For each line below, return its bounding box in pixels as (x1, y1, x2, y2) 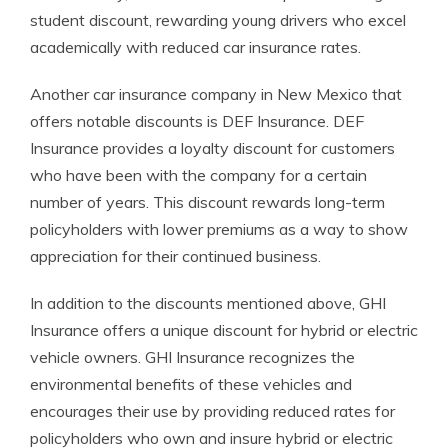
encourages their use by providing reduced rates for (30, 401, 395, 421)
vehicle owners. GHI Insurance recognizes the (30, 347, 355, 367)
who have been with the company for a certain (30, 165, 367, 185)
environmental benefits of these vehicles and (30, 374, 352, 394)
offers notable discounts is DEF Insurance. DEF (30, 111, 364, 131)
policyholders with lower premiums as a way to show (30, 219, 408, 239)
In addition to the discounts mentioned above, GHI (30, 293, 386, 313)
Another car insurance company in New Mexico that (30, 84, 402, 104)
